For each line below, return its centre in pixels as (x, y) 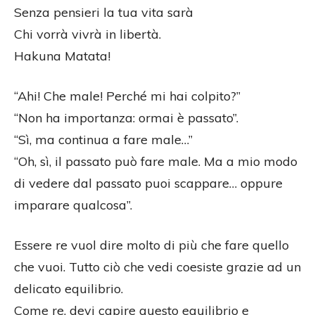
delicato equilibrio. (69, 289)
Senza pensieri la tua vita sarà (104, 13)
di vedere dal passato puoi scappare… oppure (148, 184)
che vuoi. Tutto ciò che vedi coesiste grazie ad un (157, 267)
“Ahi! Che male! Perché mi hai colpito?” (127, 96)
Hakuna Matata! (62, 56)
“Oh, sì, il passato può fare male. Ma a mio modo (156, 162)
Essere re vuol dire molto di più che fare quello (152, 245)
